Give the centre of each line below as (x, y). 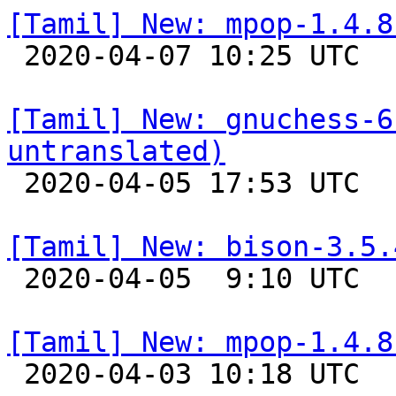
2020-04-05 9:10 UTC (15, 278)
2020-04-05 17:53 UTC (15, 183)
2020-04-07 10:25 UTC (15, 56)
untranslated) (116, 151)
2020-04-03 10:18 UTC (15, 374)
